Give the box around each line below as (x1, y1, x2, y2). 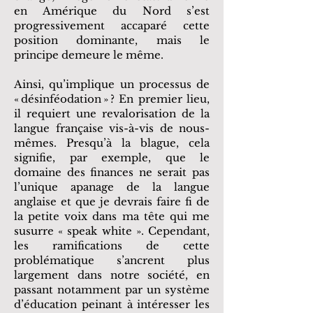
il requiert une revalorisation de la (14, 107, 210, 120)
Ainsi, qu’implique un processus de (14, 78, 210, 91)
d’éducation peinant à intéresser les (14, 298, 210, 311)
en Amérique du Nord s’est (14, 4, 210, 17)
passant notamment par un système (14, 283, 210, 296)
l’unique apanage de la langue (14, 180, 210, 194)
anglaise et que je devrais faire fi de (14, 195, 210, 208)
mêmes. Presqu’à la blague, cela (14, 136, 210, 150)
